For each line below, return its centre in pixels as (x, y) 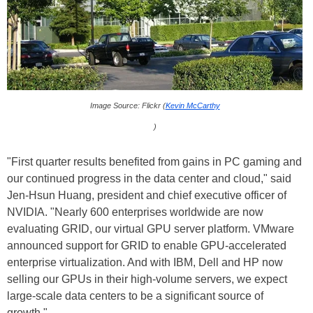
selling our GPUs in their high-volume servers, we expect (147, 279)
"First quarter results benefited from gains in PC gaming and (154, 161)
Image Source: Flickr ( (128, 105)
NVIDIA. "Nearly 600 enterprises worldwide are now (135, 212)
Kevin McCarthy (192, 105)
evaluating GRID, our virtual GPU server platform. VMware (151, 228)
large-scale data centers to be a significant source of (135, 296)
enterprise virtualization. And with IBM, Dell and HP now (145, 262)
